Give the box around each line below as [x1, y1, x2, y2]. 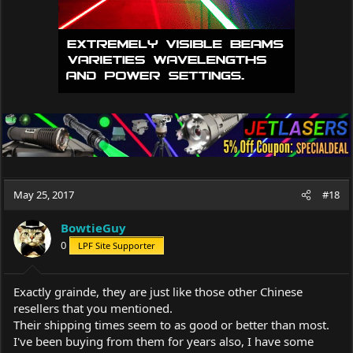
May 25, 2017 [13, 188, 74, 202]
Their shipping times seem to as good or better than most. [13, 316, 329, 333]
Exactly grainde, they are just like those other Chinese [13, 283, 303, 299]
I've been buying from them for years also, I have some [13, 333, 314, 349]
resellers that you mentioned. [13, 299, 173, 316]
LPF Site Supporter [78, 240, 155, 251]
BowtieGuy [61, 220, 126, 236]
